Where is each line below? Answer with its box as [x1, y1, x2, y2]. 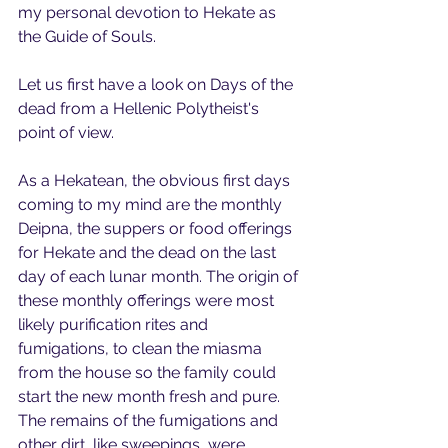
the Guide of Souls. [18, 26, 156, 46]
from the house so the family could [18, 362, 280, 382]
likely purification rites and [18, 314, 212, 334]
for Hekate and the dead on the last [18, 242, 280, 262]
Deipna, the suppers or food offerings [18, 218, 296, 238]
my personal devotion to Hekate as [18, 2, 280, 22]
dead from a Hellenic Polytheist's [18, 98, 263, 118]
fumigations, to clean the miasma [18, 338, 266, 358]
